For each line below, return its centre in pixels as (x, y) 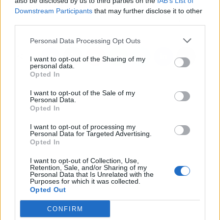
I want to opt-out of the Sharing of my (88, 59)
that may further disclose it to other (147, 11)
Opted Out (48, 190)
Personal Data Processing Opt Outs (85, 41)
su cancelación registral (175, 20)
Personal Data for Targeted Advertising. (91, 134)
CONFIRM (65, 209)
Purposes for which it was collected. (85, 181)
